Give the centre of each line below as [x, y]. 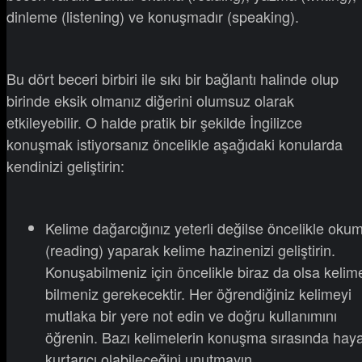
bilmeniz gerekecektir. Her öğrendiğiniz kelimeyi [198, 294]
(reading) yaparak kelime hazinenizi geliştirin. [190, 250]
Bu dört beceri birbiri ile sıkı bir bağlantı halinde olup [173, 79]
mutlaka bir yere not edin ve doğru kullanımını [191, 316]
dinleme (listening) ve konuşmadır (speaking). [153, 17]
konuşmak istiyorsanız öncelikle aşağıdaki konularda [175, 144]
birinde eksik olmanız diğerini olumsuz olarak [150, 101]
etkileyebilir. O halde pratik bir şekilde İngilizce [154, 122]
